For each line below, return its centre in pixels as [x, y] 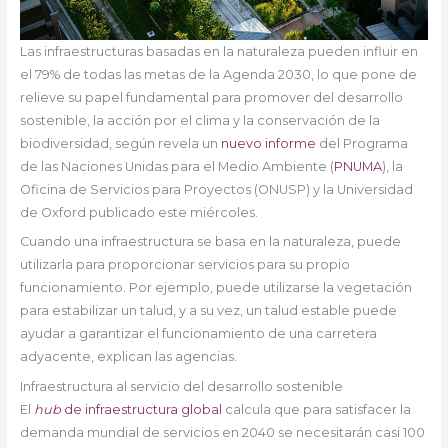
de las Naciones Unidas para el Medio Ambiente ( [176, 167]
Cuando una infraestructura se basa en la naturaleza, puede [210, 242]
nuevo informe [268, 144]
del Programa [361, 144]
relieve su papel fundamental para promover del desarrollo [211, 98]
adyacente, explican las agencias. [131, 357]
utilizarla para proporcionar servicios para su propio [184, 265]
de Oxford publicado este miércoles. [138, 213]
